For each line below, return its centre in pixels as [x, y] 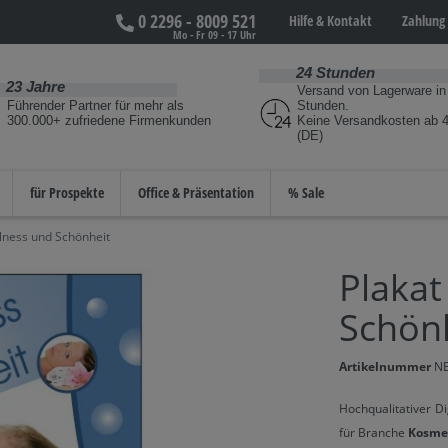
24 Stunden [335, 72]
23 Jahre [35, 86]
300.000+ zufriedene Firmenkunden [109, 120]
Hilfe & [308, 20]
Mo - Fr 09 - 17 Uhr [214, 34]
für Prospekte [67, 192]
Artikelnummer [386, 366]
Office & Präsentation [196, 192]
